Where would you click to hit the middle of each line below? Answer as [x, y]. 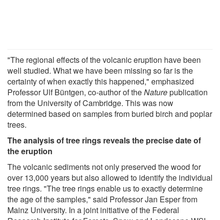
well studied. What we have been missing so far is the [100, 70]
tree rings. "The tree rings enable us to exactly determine [105, 188]
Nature [156, 92]
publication [188, 92]
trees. [17, 124]
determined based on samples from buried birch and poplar [110, 113]
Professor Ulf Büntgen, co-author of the [76, 92]
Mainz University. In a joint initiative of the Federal [93, 210]
